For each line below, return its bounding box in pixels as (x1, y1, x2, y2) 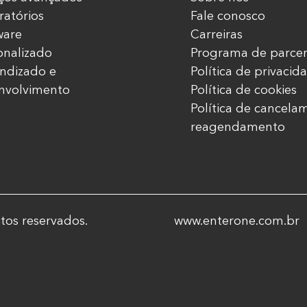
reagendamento (190, 119, 285, 134)
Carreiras (190, 27, 243, 42)
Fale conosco (190, 8, 265, 23)
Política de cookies (190, 82, 297, 97)
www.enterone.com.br (174, 213, 299, 228)
